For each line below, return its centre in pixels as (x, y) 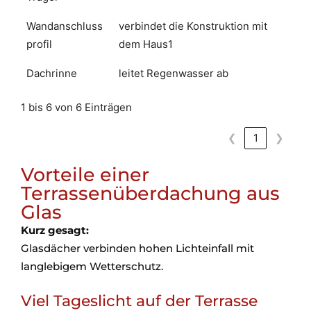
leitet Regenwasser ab (174, 73)
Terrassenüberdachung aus (150, 194)
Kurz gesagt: (55, 230)
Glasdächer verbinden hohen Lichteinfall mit (137, 249)
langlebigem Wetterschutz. (92, 267)
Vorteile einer (85, 175)
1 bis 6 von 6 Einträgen (76, 107)
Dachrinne (52, 73)
